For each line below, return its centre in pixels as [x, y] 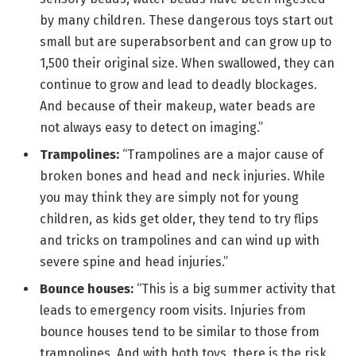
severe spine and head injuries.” [134, 262]
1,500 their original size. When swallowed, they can [187, 64]
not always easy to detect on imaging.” [151, 128]
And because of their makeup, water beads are [178, 106]
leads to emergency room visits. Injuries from [173, 311]
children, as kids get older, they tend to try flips [179, 219]
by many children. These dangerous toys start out [186, 21]
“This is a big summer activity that [236, 289]
